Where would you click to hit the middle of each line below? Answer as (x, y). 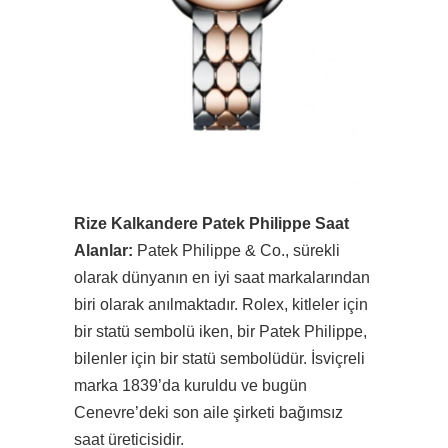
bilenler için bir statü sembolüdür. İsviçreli (219, 359)
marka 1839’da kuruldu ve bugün (190, 386)
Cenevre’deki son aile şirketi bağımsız (208, 413)
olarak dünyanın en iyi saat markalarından (222, 278)
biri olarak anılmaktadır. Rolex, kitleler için (221, 305)
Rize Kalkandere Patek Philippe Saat (211, 224)
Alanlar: (103, 251)
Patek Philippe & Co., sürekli (236, 251)
